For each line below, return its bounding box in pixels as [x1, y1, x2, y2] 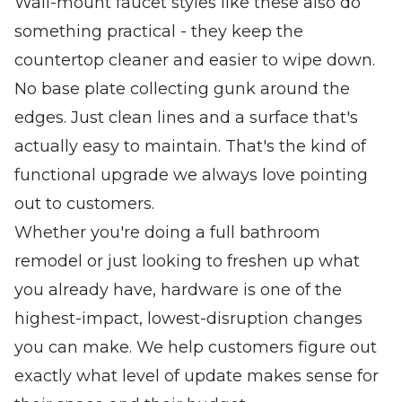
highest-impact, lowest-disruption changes [14, 308, 363, 328]
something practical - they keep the [14, 21, 303, 41]
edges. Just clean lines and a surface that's [14, 107, 358, 127]
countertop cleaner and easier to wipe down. [14, 49, 375, 70]
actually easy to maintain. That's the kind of [14, 135, 366, 156]
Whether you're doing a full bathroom [14, 222, 320, 242]
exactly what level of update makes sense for [14, 365, 379, 386]
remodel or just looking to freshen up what [14, 250, 360, 271]
